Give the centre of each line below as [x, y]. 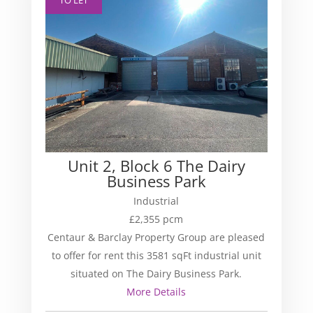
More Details [156, 292]
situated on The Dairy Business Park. [156, 274]
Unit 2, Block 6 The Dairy [156, 166]
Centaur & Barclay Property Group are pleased [156, 238]
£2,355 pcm [156, 219]
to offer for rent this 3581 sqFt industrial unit [156, 256]
